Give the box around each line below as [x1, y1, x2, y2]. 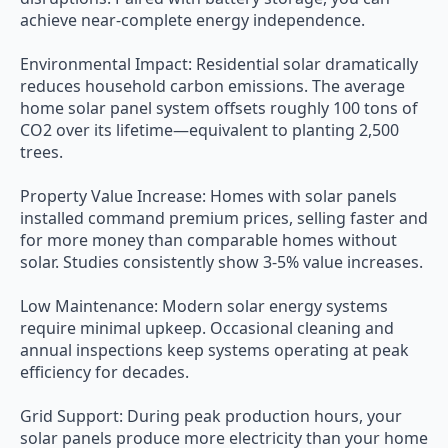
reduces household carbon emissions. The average [20, 75, 405, 97]
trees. [20, 141, 63, 163]
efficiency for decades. [20, 361, 189, 383]
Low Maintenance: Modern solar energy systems [20, 295, 388, 317]
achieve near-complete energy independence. [20, 9, 365, 31]
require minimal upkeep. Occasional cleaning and [20, 317, 394, 339]
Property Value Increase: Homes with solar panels [20, 185, 397, 207]
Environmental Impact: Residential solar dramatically [20, 53, 418, 75]
